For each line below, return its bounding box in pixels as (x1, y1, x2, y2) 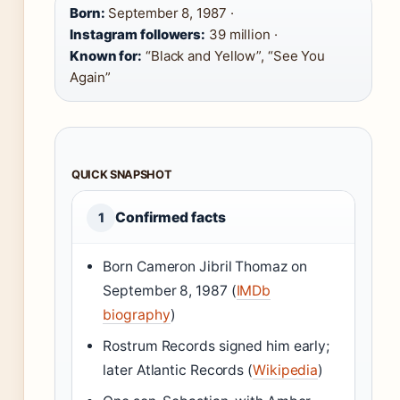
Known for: (70, 47, 142, 65)
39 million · (205, 26, 278, 44)
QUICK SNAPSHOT (71, 168, 172, 182)
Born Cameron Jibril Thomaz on (103, 258, 307, 276)
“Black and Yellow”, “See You (142, 47, 326, 65)
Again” (70, 69, 111, 87)
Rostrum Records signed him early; (103, 337, 330, 355)
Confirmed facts (115, 209, 226, 227)
